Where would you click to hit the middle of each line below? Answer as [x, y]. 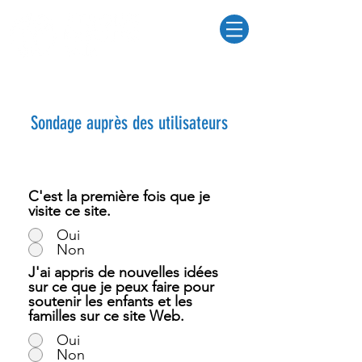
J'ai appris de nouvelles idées [123, 272]
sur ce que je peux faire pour [121, 287]
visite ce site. [69, 211]
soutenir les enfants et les [110, 301]
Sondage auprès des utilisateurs [129, 123]
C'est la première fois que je [119, 196]
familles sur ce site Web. [106, 316]
